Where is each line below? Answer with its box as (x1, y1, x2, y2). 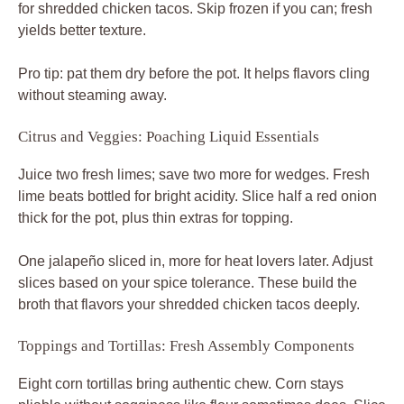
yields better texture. (18, 22, 146, 38)
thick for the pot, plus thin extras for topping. (18, 209, 293, 225)
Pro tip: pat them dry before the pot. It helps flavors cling (18, 65, 370, 81)
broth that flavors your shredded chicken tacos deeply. (18, 296, 360, 312)
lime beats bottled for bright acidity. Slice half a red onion (18, 188, 377, 204)
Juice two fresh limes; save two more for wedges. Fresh (18, 166, 370, 182)
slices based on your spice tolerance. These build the (18, 274, 357, 290)
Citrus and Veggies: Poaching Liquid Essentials (18, 127, 319, 145)
